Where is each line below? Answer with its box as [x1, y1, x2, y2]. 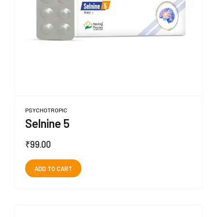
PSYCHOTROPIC [25, 107, 67, 114]
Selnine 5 [25, 116, 70, 131]
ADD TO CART [34, 164, 72, 172]
